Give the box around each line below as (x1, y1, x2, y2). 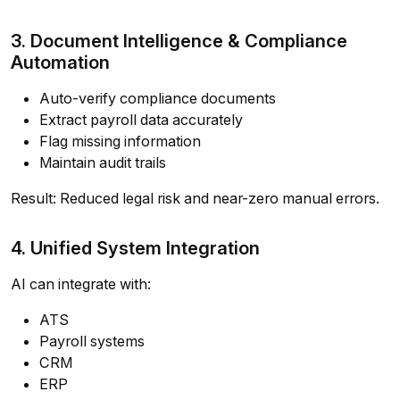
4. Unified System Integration (11, 237, 260, 260)
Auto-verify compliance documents (39, 89, 276, 108)
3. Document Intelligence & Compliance (11, 29, 347, 53)
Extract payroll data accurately (39, 111, 243, 129)
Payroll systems (39, 332, 145, 351)
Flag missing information (39, 132, 201, 151)
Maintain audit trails (39, 154, 166, 172)
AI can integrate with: (11, 275, 151, 294)
